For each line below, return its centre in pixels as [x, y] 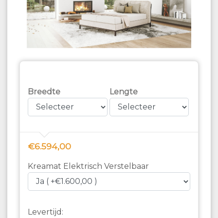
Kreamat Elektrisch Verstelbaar [88, 166]
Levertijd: [45, 212]
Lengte [123, 91]
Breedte [44, 91]
